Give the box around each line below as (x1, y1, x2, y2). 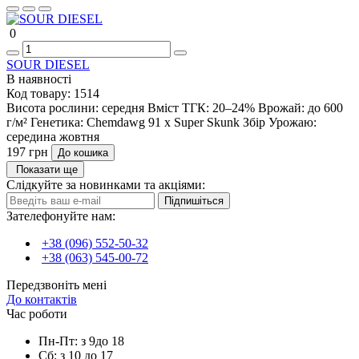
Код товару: (6, 87, 74, 101)
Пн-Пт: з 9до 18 (38, 334, 124, 349)
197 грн (6, 145, 48, 159)
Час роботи (6, 307, 67, 321)
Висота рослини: (6, 101, 99, 115)
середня (102, 101, 144, 115)
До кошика (58, 147, 108, 159)
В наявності (6, 72, 71, 87)
